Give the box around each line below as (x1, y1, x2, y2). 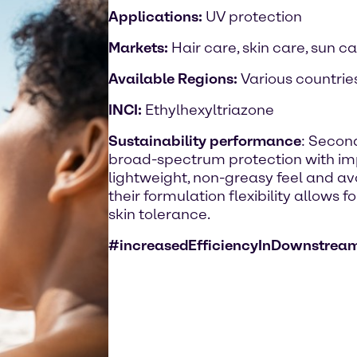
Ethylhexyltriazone (145, 101, 274, 119)
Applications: (108, 8, 206, 25)
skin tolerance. (108, 206, 210, 223)
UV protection (206, 8, 302, 25)
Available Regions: (108, 70, 241, 88)
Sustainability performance (108, 132, 301, 150)
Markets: (108, 39, 168, 57)
